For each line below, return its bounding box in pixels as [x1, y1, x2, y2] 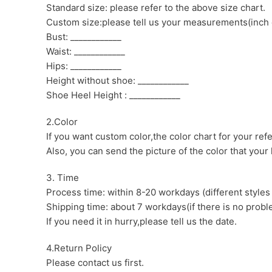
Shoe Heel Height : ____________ [46, 89, 180, 101]
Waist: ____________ [46, 45, 125, 57]
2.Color [46, 115, 78, 127]
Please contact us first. [46, 256, 144, 268]
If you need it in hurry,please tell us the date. [46, 215, 237, 227]
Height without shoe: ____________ [46, 74, 189, 86]
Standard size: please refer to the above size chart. [46, 1, 265, 13]
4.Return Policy [46, 242, 112, 254]
